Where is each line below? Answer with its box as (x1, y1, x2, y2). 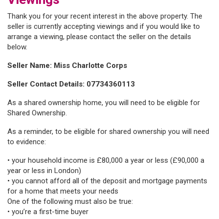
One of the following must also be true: (7, 197, 133, 206)
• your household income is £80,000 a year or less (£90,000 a (7, 156, 204, 165)
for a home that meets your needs (7, 187, 118, 196)
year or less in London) (7, 166, 81, 175)
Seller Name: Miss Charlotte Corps (7, 61, 127, 70)
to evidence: (7, 137, 46, 147)
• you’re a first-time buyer (7, 207, 88, 217)
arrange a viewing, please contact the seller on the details (7, 32, 191, 42)
